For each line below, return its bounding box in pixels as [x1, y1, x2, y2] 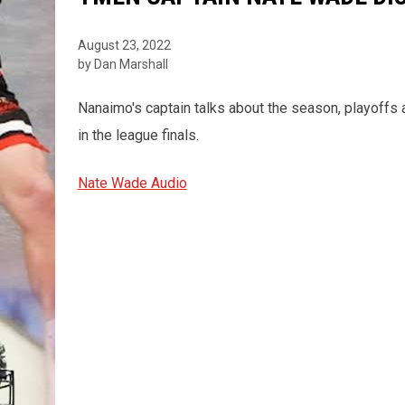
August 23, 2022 [77, 37, 171, 52]
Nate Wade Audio [77, 174, 187, 192]
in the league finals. [77, 126, 199, 144]
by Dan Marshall [77, 56, 168, 71]
